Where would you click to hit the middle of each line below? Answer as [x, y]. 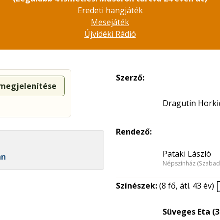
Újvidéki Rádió [110, 34]
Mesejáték [110, 22]
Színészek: [137, 186]
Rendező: [134, 132]
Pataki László [187, 153]
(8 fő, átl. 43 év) [187, 186]
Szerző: [130, 78]
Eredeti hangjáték [110, 10]
